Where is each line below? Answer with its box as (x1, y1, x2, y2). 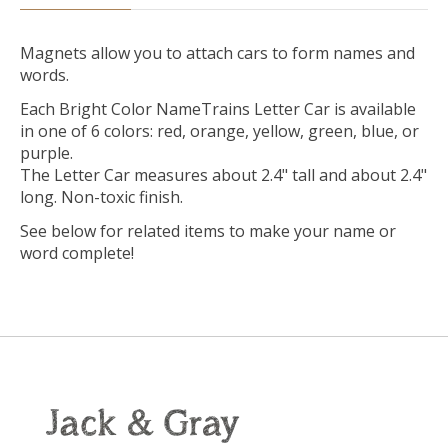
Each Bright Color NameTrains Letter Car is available (20, 97, 416, 120)
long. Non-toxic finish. (20, 185, 183, 208)
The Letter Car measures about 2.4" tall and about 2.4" (20, 163, 427, 186)
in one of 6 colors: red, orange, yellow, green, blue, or (20, 119, 419, 142)
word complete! (20, 241, 134, 264)
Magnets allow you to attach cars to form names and (20, 41, 415, 64)
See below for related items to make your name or (20, 219, 396, 242)
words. (20, 63, 69, 86)
